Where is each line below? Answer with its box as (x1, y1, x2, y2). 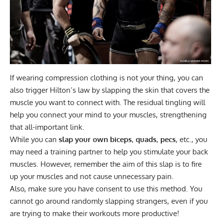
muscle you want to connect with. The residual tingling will (10, 97, 205, 107)
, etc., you (176, 134, 207, 144)
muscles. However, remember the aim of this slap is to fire (10, 159, 202, 169)
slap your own (59, 134, 108, 144)
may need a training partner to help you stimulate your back (10, 147, 208, 156)
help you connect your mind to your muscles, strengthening (10, 110, 207, 119)
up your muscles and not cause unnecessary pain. (10, 171, 174, 181)
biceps (110, 134, 132, 144)
